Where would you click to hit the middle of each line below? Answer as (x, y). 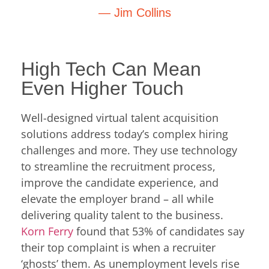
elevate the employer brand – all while (117, 198)
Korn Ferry (47, 231)
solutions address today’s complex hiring (125, 134)
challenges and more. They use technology (129, 150)
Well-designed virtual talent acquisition (120, 117)
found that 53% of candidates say (159, 231)
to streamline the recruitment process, (118, 166)
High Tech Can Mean (111, 69)
